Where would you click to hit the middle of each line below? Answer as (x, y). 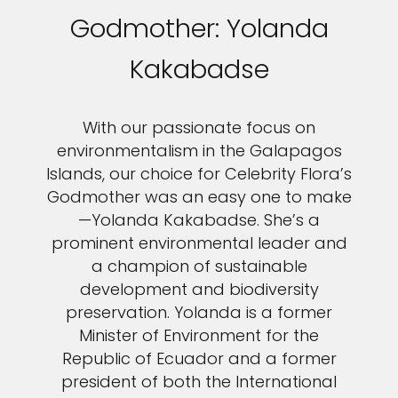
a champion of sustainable (199, 266)
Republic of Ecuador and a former (199, 358)
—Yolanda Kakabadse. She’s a (199, 220)
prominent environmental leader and (199, 243)
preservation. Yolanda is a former (199, 312)
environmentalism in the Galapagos (199, 151)
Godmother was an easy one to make (199, 197)
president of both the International (199, 382)
